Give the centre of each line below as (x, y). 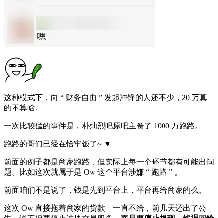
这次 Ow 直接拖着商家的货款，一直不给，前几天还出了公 (105, 208)
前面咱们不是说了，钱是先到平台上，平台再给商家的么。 (105, 190)
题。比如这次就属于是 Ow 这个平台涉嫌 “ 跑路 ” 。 (93, 172)
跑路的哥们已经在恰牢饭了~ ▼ (58, 144)
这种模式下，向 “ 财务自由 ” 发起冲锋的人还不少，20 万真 (106, 97)
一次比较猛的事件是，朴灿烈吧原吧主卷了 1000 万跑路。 (103, 126)
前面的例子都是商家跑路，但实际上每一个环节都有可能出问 (109, 162)
